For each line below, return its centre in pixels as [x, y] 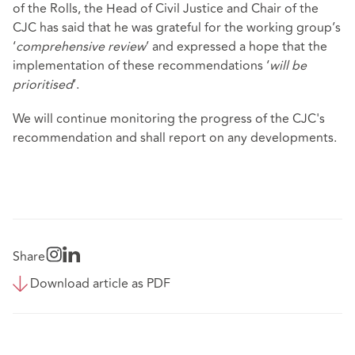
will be [288, 66]
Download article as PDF [100, 283]
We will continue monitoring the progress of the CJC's [169, 119]
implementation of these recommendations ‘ [141, 66]
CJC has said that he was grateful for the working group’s [177, 28]
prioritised [43, 85]
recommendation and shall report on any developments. [176, 138]
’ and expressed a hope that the [237, 47]
